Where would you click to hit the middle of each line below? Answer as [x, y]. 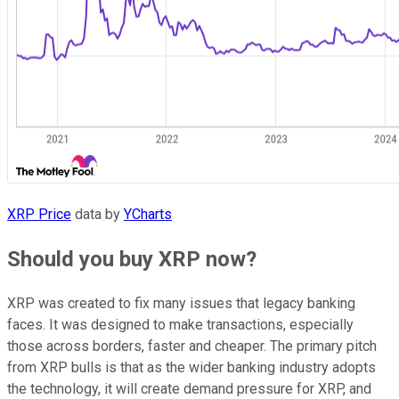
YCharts [148, 214]
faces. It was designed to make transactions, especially [180, 324]
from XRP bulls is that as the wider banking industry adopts [191, 367]
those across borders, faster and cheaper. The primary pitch [192, 346]
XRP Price [39, 214]
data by [98, 214]
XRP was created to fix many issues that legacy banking [181, 303]
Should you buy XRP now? [132, 259]
